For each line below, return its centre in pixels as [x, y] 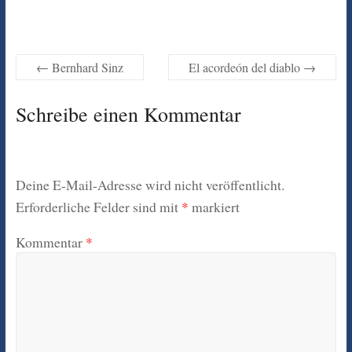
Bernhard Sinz [86, 67]
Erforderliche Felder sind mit [98, 207]
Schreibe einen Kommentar [128, 114]
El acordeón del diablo [246, 67]
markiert [214, 207]
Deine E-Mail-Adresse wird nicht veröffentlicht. [150, 185]
